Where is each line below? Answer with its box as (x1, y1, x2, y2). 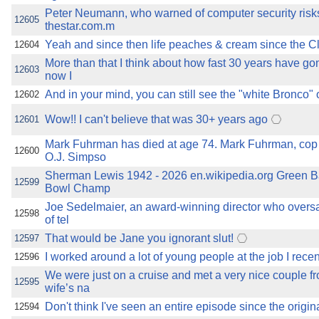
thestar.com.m (45, 20, 115, 32)
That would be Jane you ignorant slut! (45, 232, 234, 244)
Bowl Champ (45, 182, 110, 194)
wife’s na (45, 282, 90, 294)
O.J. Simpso (45, 151, 106, 163)
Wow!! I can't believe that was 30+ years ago (45, 113, 268, 125)
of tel (45, 214, 69, 226)
